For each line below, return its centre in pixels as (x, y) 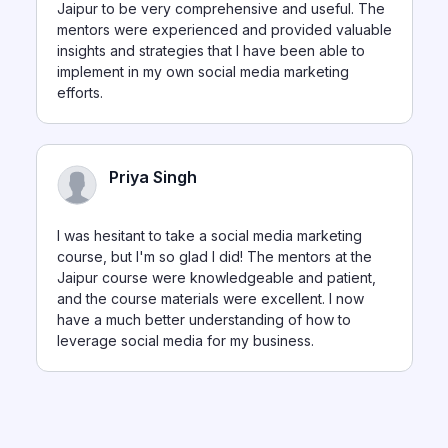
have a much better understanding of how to (203, 321)
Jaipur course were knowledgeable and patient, (216, 279)
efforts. (79, 94)
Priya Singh (152, 178)
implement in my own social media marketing (202, 73)
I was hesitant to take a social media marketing (209, 237)
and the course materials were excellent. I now (210, 300)
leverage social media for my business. (185, 342)
